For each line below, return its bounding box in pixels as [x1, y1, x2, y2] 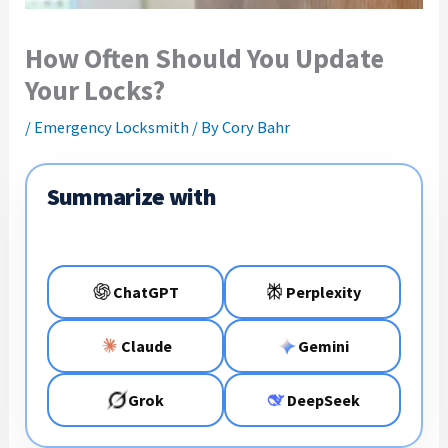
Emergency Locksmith [34, 116, 190, 138]
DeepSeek [287, 389, 361, 410]
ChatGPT [113, 281, 180, 302]
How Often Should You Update [25, 40, 385, 75]
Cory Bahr [222, 116, 291, 138]
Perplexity [286, 281, 362, 302]
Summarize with [46, 181, 216, 213]
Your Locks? [25, 72, 166, 107]
